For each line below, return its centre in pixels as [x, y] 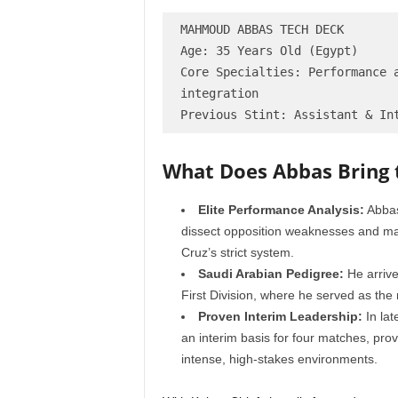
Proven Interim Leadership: [280, 316]
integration [219, 93]
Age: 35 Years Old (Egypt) [269, 51]
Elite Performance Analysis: [281, 210]
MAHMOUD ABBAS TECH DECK [262, 29]
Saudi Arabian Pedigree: [271, 274]
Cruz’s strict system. [237, 252]
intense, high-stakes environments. [279, 359]
